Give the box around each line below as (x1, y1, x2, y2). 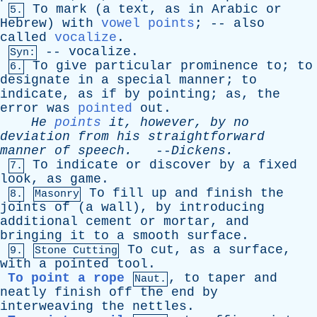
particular (95, 59, 173, 73)
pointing (148, 87, 210, 101)
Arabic (212, 2, 258, 16)
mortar (163, 214, 210, 229)
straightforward (148, 129, 265, 144)
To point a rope (8, 271, 125, 285)
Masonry (35, 188, 79, 200)
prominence (180, 59, 258, 73)
